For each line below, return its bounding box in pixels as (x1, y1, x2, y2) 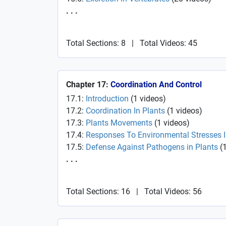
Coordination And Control (110, 80, 202, 89)
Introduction (86, 94, 129, 103)
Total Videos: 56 (144, 187, 202, 196)
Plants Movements (86, 118, 152, 128)
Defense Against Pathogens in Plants (86, 142, 218, 152)
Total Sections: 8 (66, 38, 126, 48)
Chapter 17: (66, 80, 110, 89)
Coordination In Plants (86, 106, 165, 116)
